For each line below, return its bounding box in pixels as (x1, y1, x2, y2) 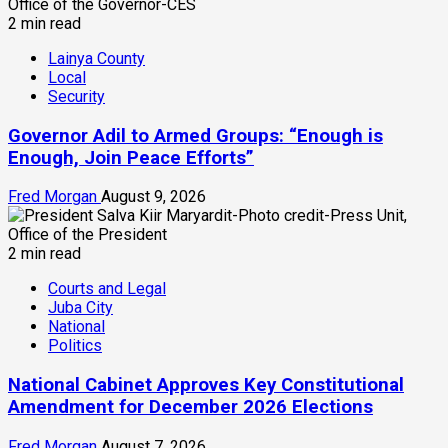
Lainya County (48, 48, 145, 68)
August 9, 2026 (101, 187, 206, 207)
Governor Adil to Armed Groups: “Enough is (8, 124, 383, 147)
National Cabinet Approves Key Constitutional (8, 374, 404, 397)
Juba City (48, 298, 113, 318)
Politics (48, 336, 102, 356)
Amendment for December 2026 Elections (8, 396, 373, 419)
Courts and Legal (48, 279, 166, 299)
